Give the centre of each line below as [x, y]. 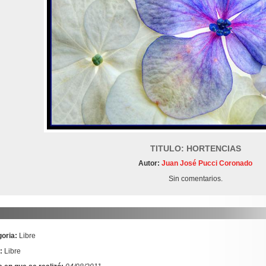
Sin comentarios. [195, 179]
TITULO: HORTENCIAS [195, 149]
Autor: [149, 164]
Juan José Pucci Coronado [206, 164]
